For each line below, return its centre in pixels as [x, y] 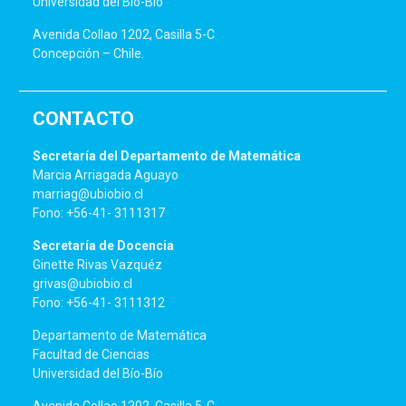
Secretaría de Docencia [104, 246]
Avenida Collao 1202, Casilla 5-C [124, 35]
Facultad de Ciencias [92, 355]
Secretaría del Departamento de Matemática [167, 156]
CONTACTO [84, 119]
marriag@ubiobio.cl [88, 194]
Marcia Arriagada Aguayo [106, 175]
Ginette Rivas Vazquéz [98, 265]
